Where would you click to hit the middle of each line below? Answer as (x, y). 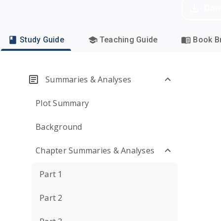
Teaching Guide (129, 40)
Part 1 (51, 174)
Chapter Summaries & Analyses (95, 150)
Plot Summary (62, 103)
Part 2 (51, 198)
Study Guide (42, 40)
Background (59, 127)
